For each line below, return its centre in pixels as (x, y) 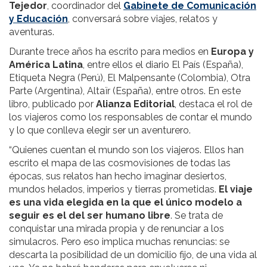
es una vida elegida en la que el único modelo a (125, 202)
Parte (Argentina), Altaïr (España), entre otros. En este (125, 91)
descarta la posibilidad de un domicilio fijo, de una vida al (133, 254)
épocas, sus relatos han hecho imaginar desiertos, (118, 176)
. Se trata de (197, 215)
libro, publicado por (52, 104)
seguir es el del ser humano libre (90, 215)
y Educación (38, 18)
